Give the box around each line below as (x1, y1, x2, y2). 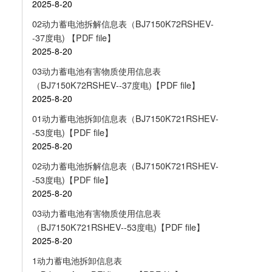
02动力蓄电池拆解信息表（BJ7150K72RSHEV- (32, 18, 214, 30)
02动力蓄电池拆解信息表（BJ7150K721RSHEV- (32, 160, 219, 172)
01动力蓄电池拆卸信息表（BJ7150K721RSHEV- (32, 112, 219, 125)
